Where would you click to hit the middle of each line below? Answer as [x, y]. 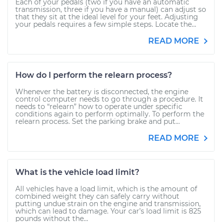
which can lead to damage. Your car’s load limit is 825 [108, 211]
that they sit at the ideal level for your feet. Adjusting [107, 17]
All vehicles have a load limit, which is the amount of [106, 189]
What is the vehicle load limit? [77, 172]
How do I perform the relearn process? [94, 75]
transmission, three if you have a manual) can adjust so [111, 9]
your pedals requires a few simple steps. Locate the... [106, 24]
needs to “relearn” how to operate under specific [99, 107]
